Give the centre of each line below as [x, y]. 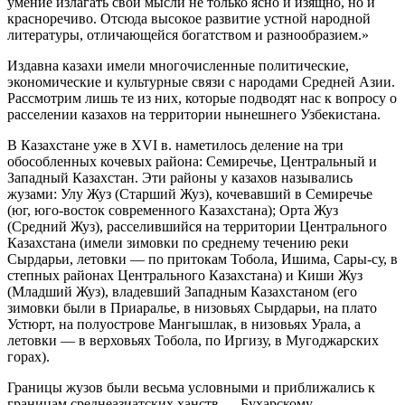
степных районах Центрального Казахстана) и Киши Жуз [185, 276]
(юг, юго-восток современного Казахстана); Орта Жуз [173, 211]
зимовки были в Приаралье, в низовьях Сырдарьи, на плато [192, 308]
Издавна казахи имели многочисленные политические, [178, 66]
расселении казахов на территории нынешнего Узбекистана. [194, 115]
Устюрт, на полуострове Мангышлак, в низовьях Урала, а [184, 325]
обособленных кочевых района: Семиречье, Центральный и [192, 162]
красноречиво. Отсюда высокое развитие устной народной [189, 19]
